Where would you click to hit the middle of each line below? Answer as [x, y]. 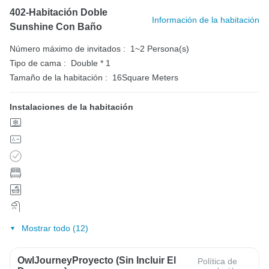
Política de [217, 261]
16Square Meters [145, 77]
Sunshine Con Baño [56, 26]
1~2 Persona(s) [160, 48]
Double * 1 [91, 63]
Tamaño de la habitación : [59, 77]
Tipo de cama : [38, 63]
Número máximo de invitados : [68, 48]
